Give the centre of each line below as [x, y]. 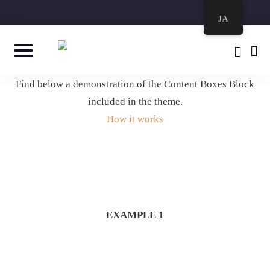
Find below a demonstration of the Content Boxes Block [135, 84]
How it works [135, 119]
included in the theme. [135, 102]
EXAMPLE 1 [135, 215]
